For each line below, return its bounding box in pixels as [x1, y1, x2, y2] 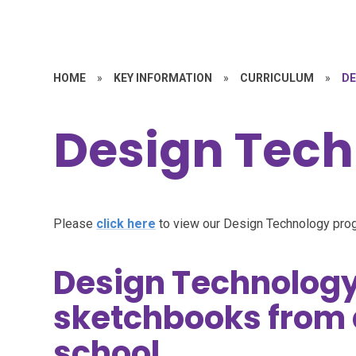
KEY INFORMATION [114, 72, 213, 84]
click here [96, 216, 157, 231]
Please [53, 216, 97, 231]
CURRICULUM [240, 72, 315, 84]
